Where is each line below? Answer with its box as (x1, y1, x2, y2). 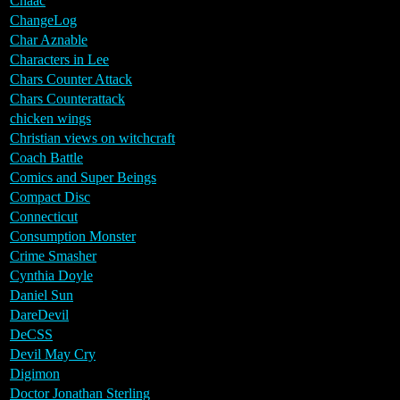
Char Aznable (10, 31, 87, 47)
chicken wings (10, 110, 91, 126)
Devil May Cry (10, 346, 96, 362)
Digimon (10, 365, 60, 381)
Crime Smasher (10, 247, 96, 263)
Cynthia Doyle (10, 267, 93, 283)
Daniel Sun (10, 287, 73, 303)
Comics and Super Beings (10, 169, 156, 185)
